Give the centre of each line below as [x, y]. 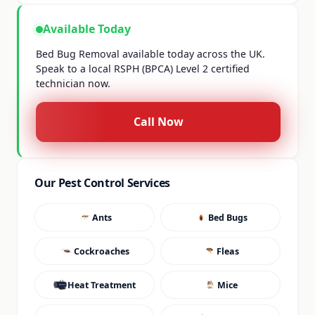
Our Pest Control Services [102, 183]
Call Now [158, 122]
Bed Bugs [227, 217]
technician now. [73, 83]
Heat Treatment [102, 285]
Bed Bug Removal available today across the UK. [150, 54]
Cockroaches [102, 251]
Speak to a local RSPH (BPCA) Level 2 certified [143, 69]
